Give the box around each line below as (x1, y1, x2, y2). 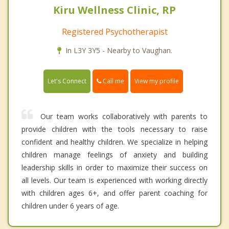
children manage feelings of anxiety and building (21, 150, 208, 160)
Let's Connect (48, 77, 86, 86)
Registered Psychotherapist (61, 26, 168, 37)
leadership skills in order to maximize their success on (21, 163, 208, 173)
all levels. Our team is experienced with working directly (21, 175, 208, 186)
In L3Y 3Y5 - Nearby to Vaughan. (65, 45, 172, 55)
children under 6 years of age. (21, 201, 119, 211)
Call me (101, 76, 124, 85)
